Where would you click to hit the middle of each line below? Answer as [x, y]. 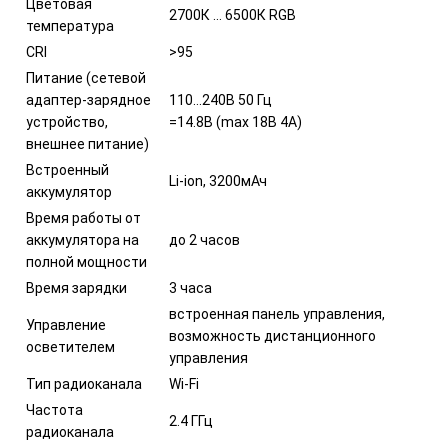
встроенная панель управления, [277, 314]
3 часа [190, 288]
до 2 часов [204, 240]
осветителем [70, 347]
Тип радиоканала [84, 384]
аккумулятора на [82, 240]
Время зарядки [76, 288]
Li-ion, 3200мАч [218, 181]
